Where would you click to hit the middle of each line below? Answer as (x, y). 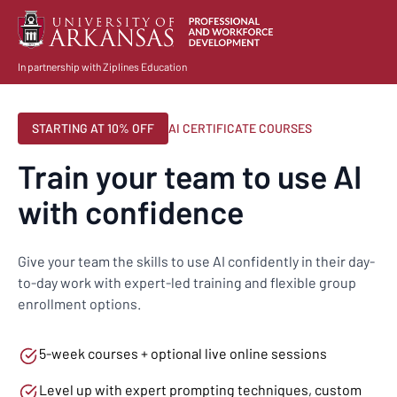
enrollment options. (79, 304)
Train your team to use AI (190, 176)
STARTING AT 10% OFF (93, 128)
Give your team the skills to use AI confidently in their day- (196, 261)
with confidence (131, 212)
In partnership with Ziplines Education (102, 67)
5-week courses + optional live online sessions (183, 354)
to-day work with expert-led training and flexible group (187, 283)
